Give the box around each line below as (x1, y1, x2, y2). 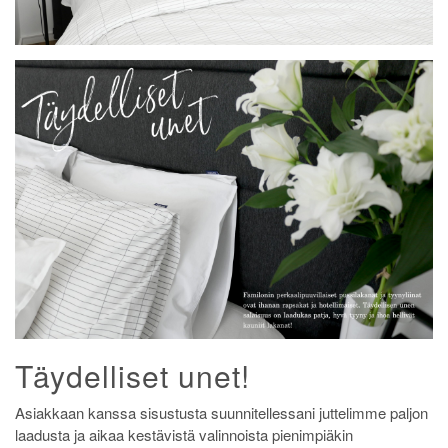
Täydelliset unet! (15, 353, 250, 397)
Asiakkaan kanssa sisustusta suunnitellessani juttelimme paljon (15, 401, 428, 423)
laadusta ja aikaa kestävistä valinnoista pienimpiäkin (15, 423, 353, 445)
